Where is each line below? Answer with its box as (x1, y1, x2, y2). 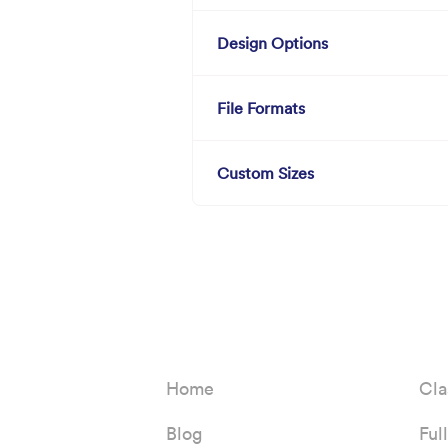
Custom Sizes (217, 163, 314, 184)
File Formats (217, 98, 305, 119)
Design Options (217, 33, 328, 54)
